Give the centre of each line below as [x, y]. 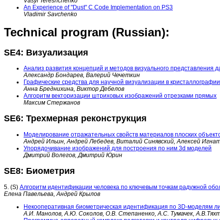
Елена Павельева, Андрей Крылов [52, 194]
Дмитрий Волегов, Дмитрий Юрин [73, 155]
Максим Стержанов [52, 103]
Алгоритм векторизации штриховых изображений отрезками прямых [120, 96]
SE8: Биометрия [40, 171]
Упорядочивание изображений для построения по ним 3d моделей [118, 149]
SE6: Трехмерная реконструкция [75, 119]
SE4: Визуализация [46, 52]
